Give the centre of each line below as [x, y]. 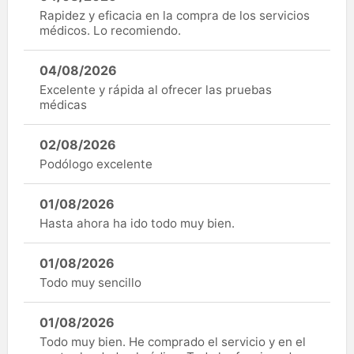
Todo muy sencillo [90, 282]
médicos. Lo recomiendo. [110, 30]
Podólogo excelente [96, 164]
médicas [63, 104]
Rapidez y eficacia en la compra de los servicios [175, 15]
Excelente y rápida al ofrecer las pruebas [156, 89]
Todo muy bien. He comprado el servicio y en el [173, 341]
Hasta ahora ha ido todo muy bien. [137, 223]
